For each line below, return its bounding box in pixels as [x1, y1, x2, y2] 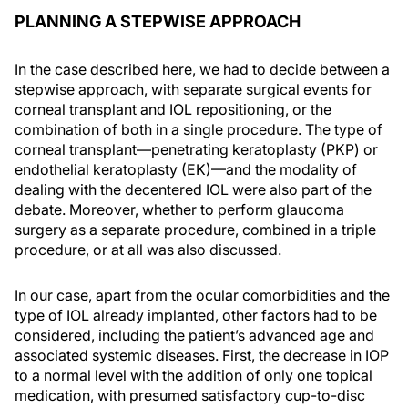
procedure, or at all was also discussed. [15, 240, 281, 260]
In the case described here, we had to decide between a [15, 60, 390, 79]
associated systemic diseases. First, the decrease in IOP [15, 346, 389, 365]
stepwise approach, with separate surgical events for [15, 80, 372, 99]
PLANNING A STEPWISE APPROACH [15, 12, 301, 32]
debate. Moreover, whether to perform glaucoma [15, 200, 344, 219]
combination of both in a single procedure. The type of [15, 120, 382, 139]
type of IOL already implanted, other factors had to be [15, 306, 377, 325]
